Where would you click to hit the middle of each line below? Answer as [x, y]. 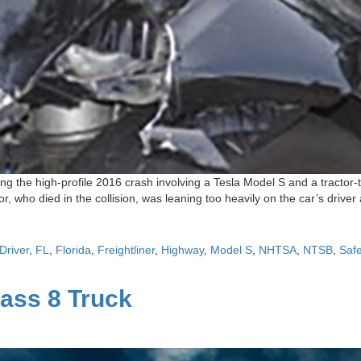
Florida [73, 250]
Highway [183, 250]
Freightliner [126, 250]
